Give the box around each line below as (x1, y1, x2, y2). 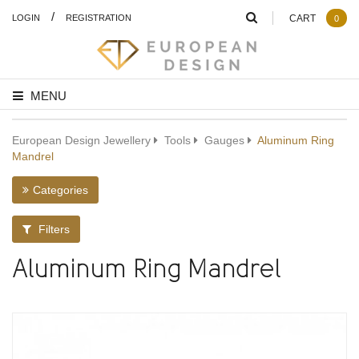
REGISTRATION (66, 11, 131, 23)
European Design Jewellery (12, 132, 151, 147)
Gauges (204, 132, 244, 147)
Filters (35, 221, 70, 236)
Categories (33, 182, 88, 197)
